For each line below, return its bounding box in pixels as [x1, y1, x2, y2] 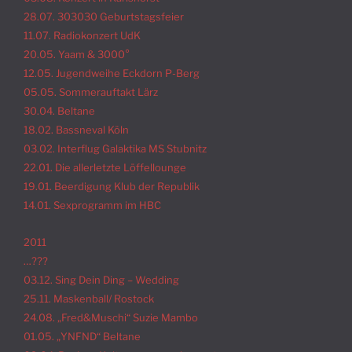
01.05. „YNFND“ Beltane [24, 329, 141, 343]
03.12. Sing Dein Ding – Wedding [24, 273, 179, 286]
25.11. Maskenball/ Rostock [24, 291, 154, 305]
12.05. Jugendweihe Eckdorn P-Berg [24, 67, 200, 80]
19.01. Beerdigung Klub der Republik [24, 180, 200, 193]
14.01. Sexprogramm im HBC [24, 199, 161, 212]
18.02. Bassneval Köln [24, 123, 129, 137]
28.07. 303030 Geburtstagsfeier [24, 10, 184, 24]
